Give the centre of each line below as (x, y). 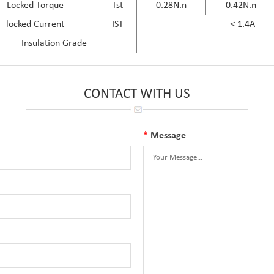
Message (167, 135)
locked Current (35, 24)
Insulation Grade (54, 43)
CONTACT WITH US (137, 94)
